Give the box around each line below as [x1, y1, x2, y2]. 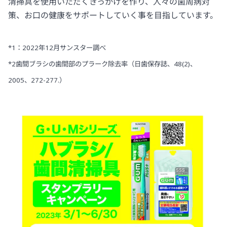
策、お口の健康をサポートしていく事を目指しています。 [8, 9, 218, 21]
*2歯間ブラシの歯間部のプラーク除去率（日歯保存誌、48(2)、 [8, 59, 197, 69]
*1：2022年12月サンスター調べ [8, 43, 106, 52]
